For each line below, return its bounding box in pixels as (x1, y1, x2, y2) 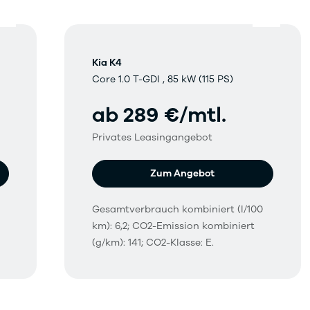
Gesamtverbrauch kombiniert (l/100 (92, 203, 264, 217)
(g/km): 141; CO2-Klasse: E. (92, 236, 215, 250)
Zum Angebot (150, 167, 215, 181)
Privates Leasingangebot (92, 131, 213, 145)
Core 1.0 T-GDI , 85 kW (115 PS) (92, 73, 234, 86)
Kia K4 (92, 56, 122, 70)
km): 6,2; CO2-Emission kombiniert (92, 219, 255, 233)
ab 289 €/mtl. (92, 101, 227, 130)
